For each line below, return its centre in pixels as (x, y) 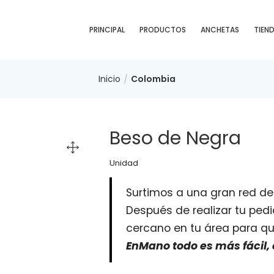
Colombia (153, 79)
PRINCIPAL (107, 30)
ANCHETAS (220, 30)
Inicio (109, 79)
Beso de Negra (175, 138)
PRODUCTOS (163, 30)
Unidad (124, 163)
